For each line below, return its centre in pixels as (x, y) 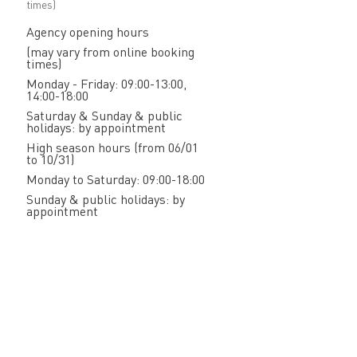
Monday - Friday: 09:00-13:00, (106, 83)
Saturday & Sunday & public (104, 115)
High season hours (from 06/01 (112, 147)
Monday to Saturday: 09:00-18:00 (115, 179)
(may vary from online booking (110, 51)
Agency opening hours (87, 31)
